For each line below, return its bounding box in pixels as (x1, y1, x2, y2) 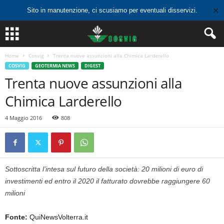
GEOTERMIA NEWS (35, 62, 75, 69)
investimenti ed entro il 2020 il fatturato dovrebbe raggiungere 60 (5, 177, 210, 185)
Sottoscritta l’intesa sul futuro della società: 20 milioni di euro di (5, 165, 203, 173)
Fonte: (5, 213, 27, 221)
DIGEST (84, 62, 100, 69)
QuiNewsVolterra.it (27, 213, 88, 221)
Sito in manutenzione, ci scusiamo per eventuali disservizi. (26, 6, 197, 14)
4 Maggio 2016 (5, 114, 42, 121)
